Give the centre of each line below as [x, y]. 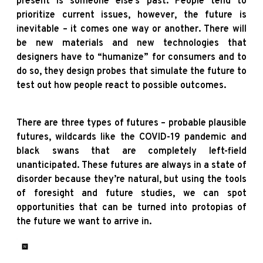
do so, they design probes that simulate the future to [131, 71]
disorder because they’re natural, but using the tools [131, 179]
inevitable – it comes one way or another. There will [131, 29]
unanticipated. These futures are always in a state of [131, 165]
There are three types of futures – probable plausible [131, 123]
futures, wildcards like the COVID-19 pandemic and [131, 137]
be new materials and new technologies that [131, 43]
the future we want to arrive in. [84, 222]
